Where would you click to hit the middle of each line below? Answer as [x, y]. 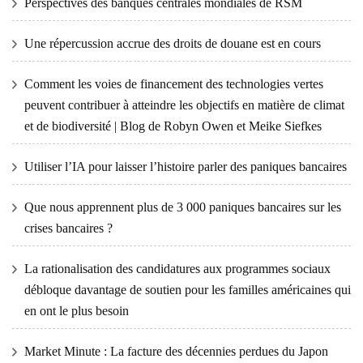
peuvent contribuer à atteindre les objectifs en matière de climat [184, 105]
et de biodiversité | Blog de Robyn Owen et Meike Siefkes [173, 126]
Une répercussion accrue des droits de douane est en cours [173, 43]
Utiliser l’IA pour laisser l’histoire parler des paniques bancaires [186, 166]
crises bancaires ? [68, 228]
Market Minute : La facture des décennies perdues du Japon [176, 351]
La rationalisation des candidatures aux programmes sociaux [177, 268]
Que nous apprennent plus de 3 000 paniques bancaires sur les [183, 207]
